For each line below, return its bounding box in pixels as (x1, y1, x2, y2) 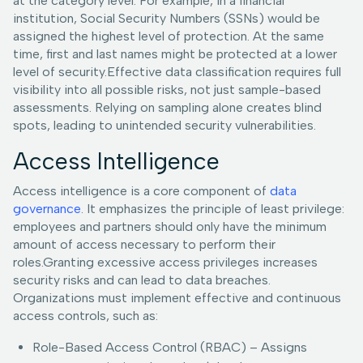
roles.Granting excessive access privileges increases (13, 254, 318, 271)
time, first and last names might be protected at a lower (13, 46, 337, 62)
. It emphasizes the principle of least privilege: (81, 201, 344, 217)
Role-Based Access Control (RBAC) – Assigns (32, 340, 307, 356)
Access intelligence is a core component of (13, 183, 270, 199)
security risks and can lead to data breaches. (13, 272, 271, 288)
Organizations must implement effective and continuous (13, 290, 341, 306)
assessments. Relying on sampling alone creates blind (13, 100, 322, 116)
